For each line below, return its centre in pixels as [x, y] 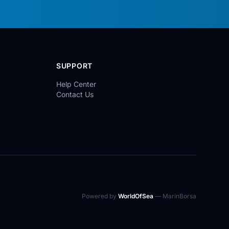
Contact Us [75, 94]
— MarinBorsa [175, 196]
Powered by [100, 196]
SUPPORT [74, 66]
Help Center [76, 84]
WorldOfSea [136, 196]
